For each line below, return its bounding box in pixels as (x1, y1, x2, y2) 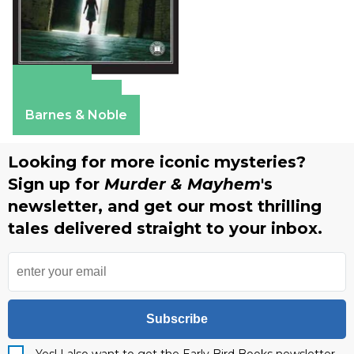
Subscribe (146, 312, 208, 326)
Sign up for (8, 175, 104, 194)
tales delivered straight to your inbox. (8, 219, 322, 239)
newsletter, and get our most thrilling (8, 197, 322, 217)
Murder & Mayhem (104, 175, 261, 194)
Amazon (25, 77, 79, 93)
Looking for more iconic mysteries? (8, 153, 306, 172)
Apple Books (25, 92, 109, 108)
